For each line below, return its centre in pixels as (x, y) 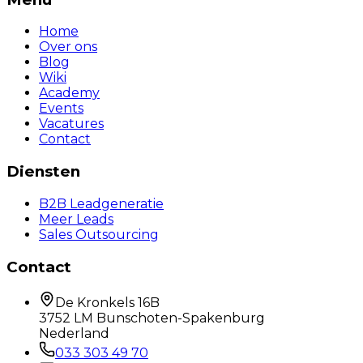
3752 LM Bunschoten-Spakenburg (152, 318)
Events (61, 109)
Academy (69, 93)
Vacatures (71, 124)
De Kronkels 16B (107, 303)
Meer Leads (76, 219)
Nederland (74, 334)
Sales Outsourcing (99, 234)
